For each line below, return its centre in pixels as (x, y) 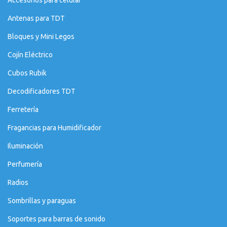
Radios (18, 183)
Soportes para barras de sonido (56, 219)
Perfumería (25, 164)
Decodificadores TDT (42, 91)
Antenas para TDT (36, 18)
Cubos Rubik (27, 73)
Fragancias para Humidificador (54, 128)
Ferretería (23, 110)
